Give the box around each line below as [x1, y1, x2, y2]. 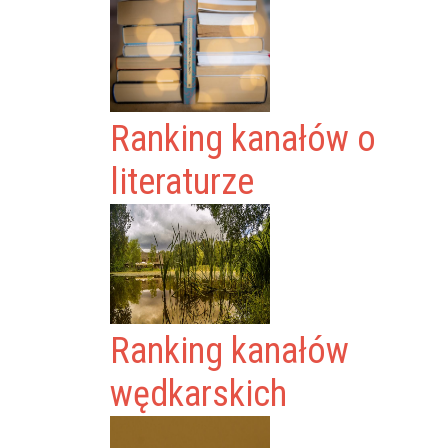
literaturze [110, 161, 255, 203]
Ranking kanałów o [110, 118, 377, 160]
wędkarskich [110, 373, 288, 415]
